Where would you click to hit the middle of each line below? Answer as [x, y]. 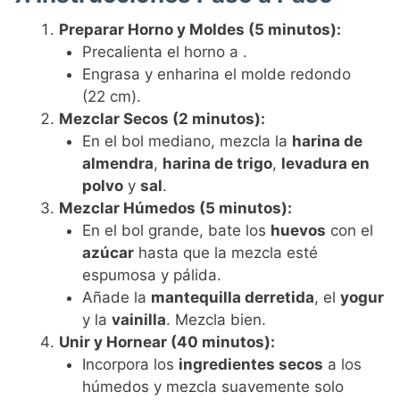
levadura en [325, 164]
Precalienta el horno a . [164, 52]
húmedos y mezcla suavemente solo [212, 387]
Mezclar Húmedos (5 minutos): [176, 208]
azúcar [108, 253]
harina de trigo [217, 164]
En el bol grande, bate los [176, 231]
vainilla [138, 320]
